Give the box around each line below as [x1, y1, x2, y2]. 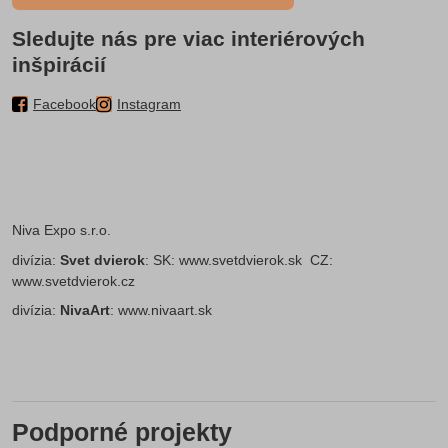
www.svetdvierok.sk [179, 251, 302, 268]
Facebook [33, 95, 96, 112]
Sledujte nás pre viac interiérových [12, 26, 365, 50]
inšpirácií [12, 52, 106, 76]
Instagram [117, 95, 181, 112]
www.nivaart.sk [118, 302, 212, 319]
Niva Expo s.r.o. [12, 221, 111, 238]
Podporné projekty [12, 418, 232, 446]
